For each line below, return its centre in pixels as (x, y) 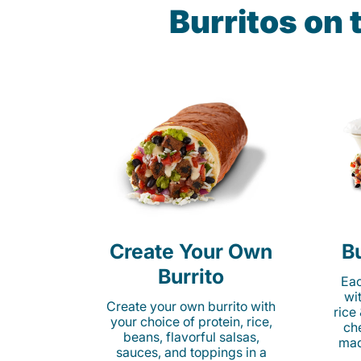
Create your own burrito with (191, 306)
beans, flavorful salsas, (191, 337)
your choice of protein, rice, (191, 322)
